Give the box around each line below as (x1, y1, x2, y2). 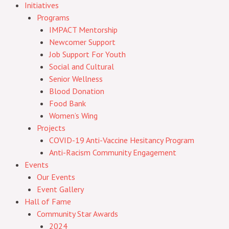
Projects (37, 123, 65, 133)
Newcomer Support (49, 37, 116, 47)
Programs (37, 12, 70, 22)
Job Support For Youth (49, 49, 126, 59)
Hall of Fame (25, 196, 71, 207)
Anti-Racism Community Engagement (49, 147, 176, 157)
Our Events (37, 172, 75, 182)
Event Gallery (37, 184, 84, 194)
